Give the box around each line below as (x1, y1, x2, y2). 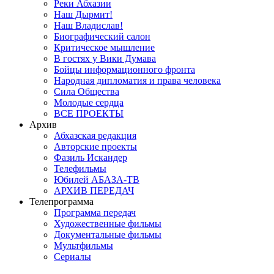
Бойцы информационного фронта (54, 64, 195, 75)
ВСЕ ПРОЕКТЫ (54, 108, 124, 119)
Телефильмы (54, 163, 106, 174)
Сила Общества (54, 86, 119, 97)
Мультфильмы (54, 240, 113, 251)
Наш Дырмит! (54, 9, 113, 20)
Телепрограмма (29, 196, 94, 207)
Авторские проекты (54, 141, 137, 152)
